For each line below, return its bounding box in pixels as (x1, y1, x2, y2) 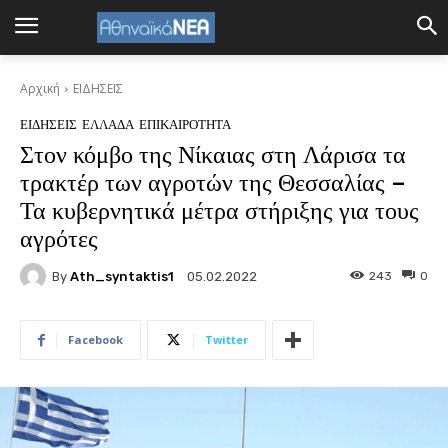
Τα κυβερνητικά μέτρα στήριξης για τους (20, 197, 419, 225)
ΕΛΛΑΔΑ (82, 117, 134, 132)
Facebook (68, 332, 123, 347)
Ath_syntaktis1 (70, 268, 174, 284)
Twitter (205, 332, 248, 347)
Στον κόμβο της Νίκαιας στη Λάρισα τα (20, 141, 406, 169)
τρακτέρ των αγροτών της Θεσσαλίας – (20, 169, 406, 197)
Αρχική (20, 80, 60, 97)
